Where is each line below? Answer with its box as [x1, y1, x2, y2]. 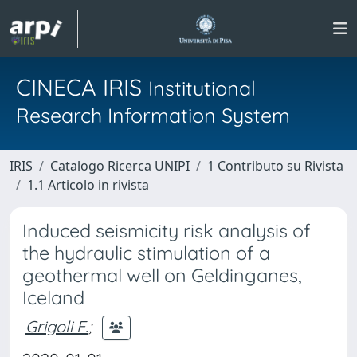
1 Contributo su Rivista [207, 157, 343, 175]
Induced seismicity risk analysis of [22, 219, 311, 242]
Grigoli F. [25, 316, 88, 336]
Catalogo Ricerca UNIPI [50, 157, 190, 175]
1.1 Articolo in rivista [27, 176, 149, 194]
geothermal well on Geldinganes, [22, 264, 302, 287]
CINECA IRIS [16, 73, 148, 101]
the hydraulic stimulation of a [22, 241, 270, 265]
